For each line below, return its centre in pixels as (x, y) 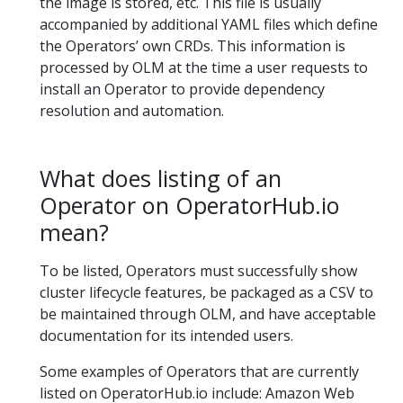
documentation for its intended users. (166, 336)
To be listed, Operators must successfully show (198, 271)
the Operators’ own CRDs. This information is (193, 45)
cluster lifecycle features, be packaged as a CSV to (206, 292)
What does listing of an (161, 178)
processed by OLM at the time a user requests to (204, 67)
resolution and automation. (132, 110)
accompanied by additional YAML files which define (209, 24)
